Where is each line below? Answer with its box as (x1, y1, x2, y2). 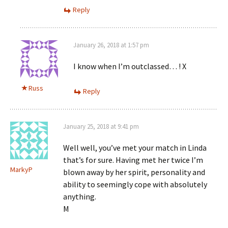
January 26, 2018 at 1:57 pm (73, 40, 149, 49)
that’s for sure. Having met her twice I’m (63, 154, 203, 165)
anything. (63, 191, 96, 202)
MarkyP (10, 164, 33, 174)
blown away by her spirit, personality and (63, 166, 205, 177)
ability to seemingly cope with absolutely (63, 179, 207, 189)
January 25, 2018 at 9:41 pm (63, 122, 139, 131)
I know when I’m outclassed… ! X (73, 61, 186, 71)
